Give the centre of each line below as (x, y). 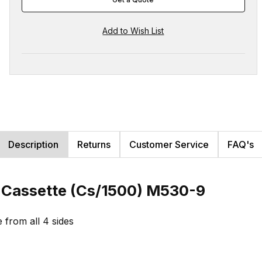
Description (33, 144)
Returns (94, 144)
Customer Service (169, 144)
